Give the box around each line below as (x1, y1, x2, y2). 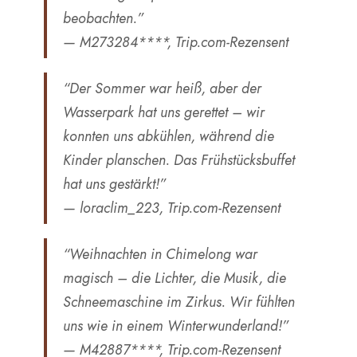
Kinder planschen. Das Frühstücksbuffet (63, 150, 295, 171)
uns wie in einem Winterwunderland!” (63, 316, 288, 336)
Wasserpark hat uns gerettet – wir (63, 102, 265, 123)
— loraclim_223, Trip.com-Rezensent (63, 198, 280, 218)
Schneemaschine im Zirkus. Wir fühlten (63, 292, 295, 312)
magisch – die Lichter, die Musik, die (63, 268, 286, 288)
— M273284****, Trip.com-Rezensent (63, 32, 288, 53)
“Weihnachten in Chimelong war (63, 244, 257, 265)
